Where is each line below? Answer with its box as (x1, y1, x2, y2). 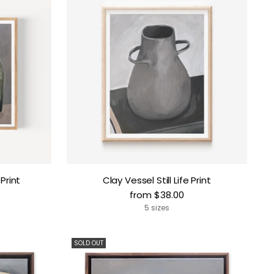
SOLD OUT (73, 239, 103, 248)
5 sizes (144, 203, 169, 213)
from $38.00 (129, 188, 184, 202)
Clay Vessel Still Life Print (102, 174, 211, 187)
